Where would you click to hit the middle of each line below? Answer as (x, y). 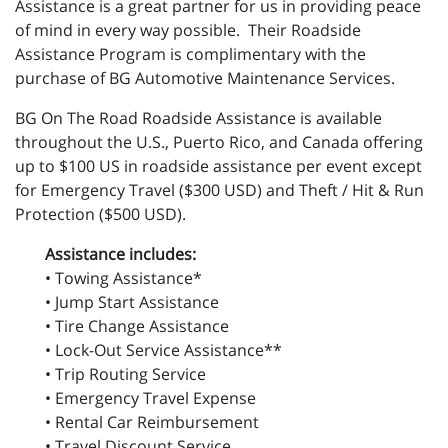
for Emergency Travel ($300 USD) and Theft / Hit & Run (219, 190)
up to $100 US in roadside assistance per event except (218, 166)
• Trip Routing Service (125, 374)
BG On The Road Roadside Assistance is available (198, 118)
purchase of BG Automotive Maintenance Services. (205, 78)
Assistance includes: (120, 254)
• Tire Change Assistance (137, 326)
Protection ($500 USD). (100, 214)
